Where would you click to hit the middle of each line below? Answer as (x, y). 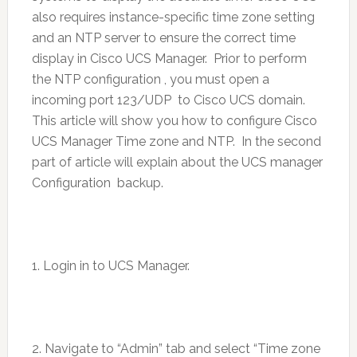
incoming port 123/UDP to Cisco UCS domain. (168, 100)
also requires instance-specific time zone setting (173, 17)
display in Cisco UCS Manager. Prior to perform (169, 59)
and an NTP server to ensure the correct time (163, 38)
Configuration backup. (97, 183)
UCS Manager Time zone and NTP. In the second (176, 141)
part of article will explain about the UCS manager (177, 162)
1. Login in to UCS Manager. (110, 266)
